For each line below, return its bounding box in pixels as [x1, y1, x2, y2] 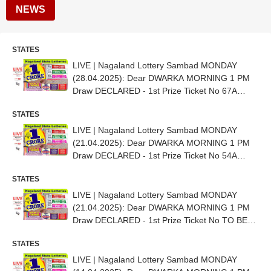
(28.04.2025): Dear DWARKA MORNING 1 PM [73, 73, 250, 83]
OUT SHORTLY [73, 228, 132, 238]
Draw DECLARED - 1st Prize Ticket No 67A [73, 86, 237, 96]
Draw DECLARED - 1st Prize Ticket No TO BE [73, 215, 247, 225]
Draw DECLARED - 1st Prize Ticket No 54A [73, 151, 237, 160]
